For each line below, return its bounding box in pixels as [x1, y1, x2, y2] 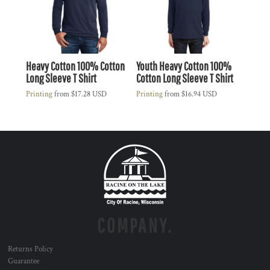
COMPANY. [97, 213, 173, 237]
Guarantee [8, 256, 39, 266]
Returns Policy [8, 243, 53, 254]
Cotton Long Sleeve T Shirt [136, 71, 233, 85]
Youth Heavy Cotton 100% [136, 58, 231, 73]
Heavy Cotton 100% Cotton [26, 58, 125, 73]
